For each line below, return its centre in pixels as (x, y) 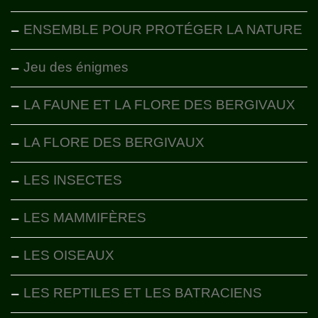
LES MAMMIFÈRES (85, 218)
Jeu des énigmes (76, 67)
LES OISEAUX (69, 256)
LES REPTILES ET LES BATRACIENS (143, 293)
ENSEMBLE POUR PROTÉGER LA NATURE (163, 30)
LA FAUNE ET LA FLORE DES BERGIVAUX (159, 105)
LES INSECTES (73, 180)
